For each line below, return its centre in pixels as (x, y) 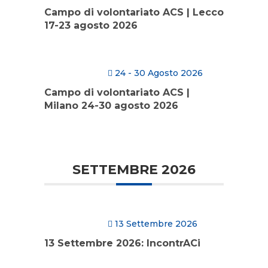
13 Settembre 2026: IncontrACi (122, 243)
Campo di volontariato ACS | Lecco (134, 12)
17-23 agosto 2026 (91, 25)
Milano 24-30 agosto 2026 (111, 106)
